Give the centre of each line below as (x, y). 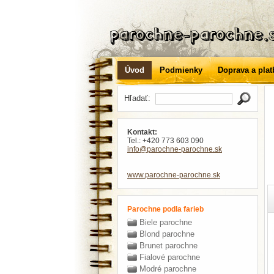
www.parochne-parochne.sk (174, 175)
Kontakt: (142, 132)
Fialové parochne (170, 257)
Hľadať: (140, 98)
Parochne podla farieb (165, 209)
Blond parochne (167, 234)
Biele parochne (166, 222)
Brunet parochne (168, 246)
